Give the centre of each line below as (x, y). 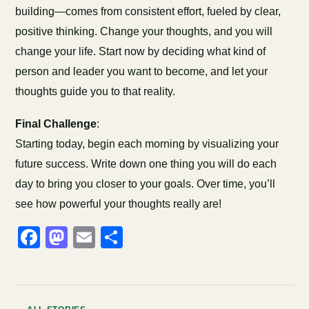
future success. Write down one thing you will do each (146, 164)
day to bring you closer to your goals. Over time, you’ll (146, 184)
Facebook (89, 237)
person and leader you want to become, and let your (142, 71)
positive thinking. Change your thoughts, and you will (144, 31)
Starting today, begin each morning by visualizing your (147, 144)
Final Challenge (56, 124)
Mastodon (117, 237)
